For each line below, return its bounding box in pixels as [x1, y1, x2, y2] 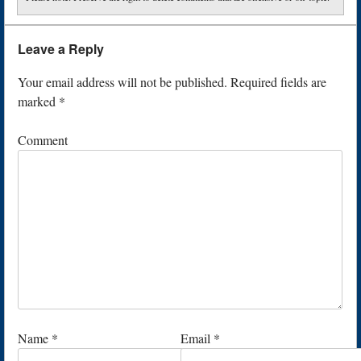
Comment [18, 131, 68, 149]
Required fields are [227, 73, 326, 91]
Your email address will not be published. [18, 73, 227, 91]
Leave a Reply [18, 39, 104, 59]
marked [18, 93, 59, 110]
